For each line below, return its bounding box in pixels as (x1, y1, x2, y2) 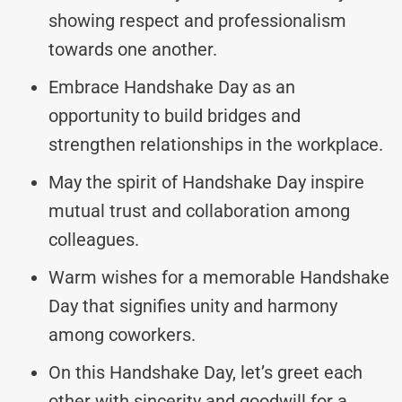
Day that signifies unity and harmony (48, 294, 337, 317)
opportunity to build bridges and (48, 104, 301, 127)
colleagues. (48, 228, 139, 250)
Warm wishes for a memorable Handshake (48, 266, 389, 288)
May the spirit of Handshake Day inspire (48, 170, 364, 193)
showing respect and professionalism (48, 9, 346, 31)
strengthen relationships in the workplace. (48, 133, 383, 155)
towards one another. (48, 38, 217, 60)
